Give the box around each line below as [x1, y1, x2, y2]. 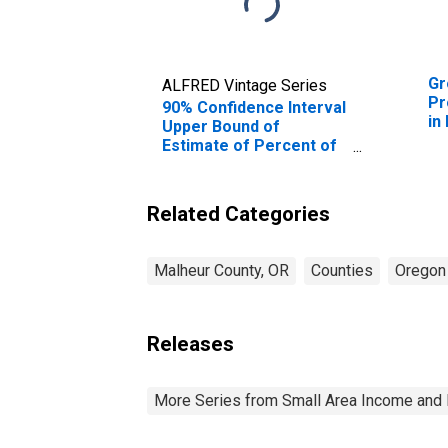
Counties [311, 260, 373, 280]
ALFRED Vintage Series [162, 75, 327, 95]
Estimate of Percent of [162, 135, 337, 155]
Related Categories [147, 201, 330, 226]
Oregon [395, 260, 446, 280]
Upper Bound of [162, 116, 280, 136]
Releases [147, 331, 234, 356]
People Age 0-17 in [162, 154, 305, 174]
